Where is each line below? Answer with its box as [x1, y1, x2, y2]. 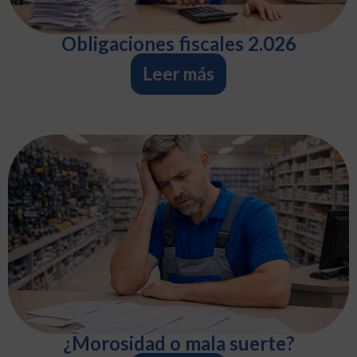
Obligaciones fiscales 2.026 [61, 32, 296, 56]
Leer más [143, 63, 214, 85]
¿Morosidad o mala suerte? [62, 331, 295, 355]
